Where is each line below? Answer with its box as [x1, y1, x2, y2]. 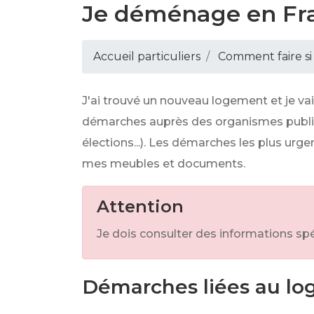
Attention [97, 196, 184, 217]
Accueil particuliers [93, 50, 200, 63]
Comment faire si [218, 50, 312, 63]
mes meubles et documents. [82, 157, 245, 170]
